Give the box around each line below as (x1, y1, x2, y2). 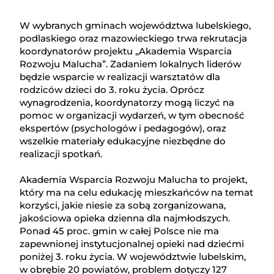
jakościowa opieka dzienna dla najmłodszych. (20, 212, 231, 224)
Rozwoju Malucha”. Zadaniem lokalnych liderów (20, 58, 242, 70)
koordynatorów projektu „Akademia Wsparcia (20, 45, 232, 57)
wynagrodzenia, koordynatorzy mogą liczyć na (20, 97, 235, 109)
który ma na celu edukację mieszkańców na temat (20, 187, 254, 199)
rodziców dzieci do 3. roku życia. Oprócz (20, 84, 205, 96)
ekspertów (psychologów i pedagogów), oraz (20, 122, 227, 135)
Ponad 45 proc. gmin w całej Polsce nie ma (20, 225, 220, 237)
